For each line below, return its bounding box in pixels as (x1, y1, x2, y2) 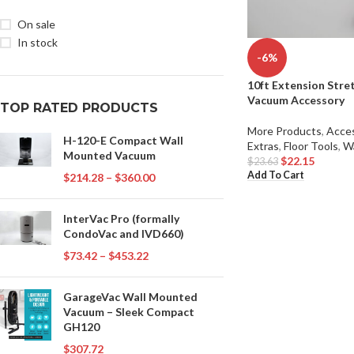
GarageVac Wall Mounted (63, 290, 198, 303)
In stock (17, 36, 58, 49)
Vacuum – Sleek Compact (63, 305, 194, 318)
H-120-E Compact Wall (63, 134, 183, 147)
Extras (247, 139, 279, 153)
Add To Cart (247, 168, 304, 181)
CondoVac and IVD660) (63, 227, 184, 240)
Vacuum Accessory (247, 93, 345, 107)
